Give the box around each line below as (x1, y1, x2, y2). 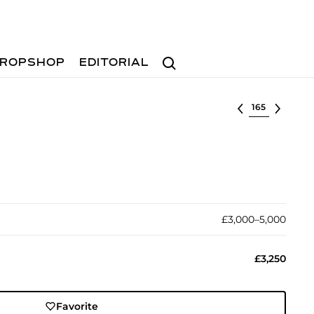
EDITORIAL (79, 57, 150, 69)
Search (156, 50, 193, 63)
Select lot (248, 100, 296, 112)
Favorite (56, 300, 99, 313)
